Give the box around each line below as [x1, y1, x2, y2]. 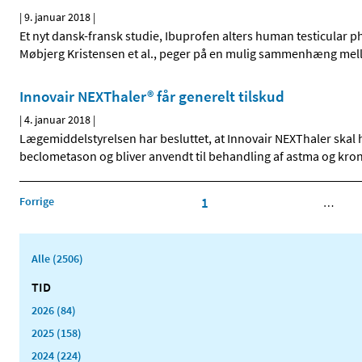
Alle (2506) [32, 250, 83, 266]
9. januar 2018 [24, 10, 90, 25]
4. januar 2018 [24, 112, 90, 128]
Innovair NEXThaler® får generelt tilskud [19, 86, 284, 107]
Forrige [19, 193, 54, 208]
